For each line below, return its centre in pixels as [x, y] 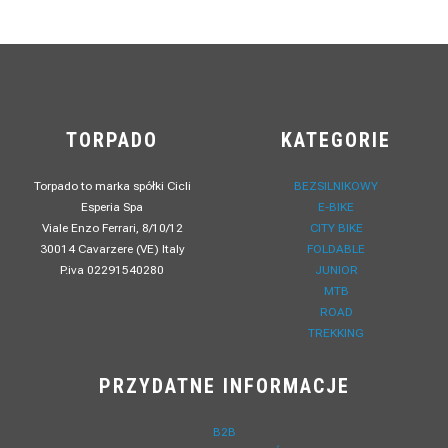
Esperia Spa [112, 207]
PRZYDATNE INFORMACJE [224, 386]
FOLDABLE [336, 249]
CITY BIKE [336, 228]
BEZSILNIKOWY [336, 186]
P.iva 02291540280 [112, 270]
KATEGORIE [336, 140]
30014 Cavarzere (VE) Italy [112, 249]
